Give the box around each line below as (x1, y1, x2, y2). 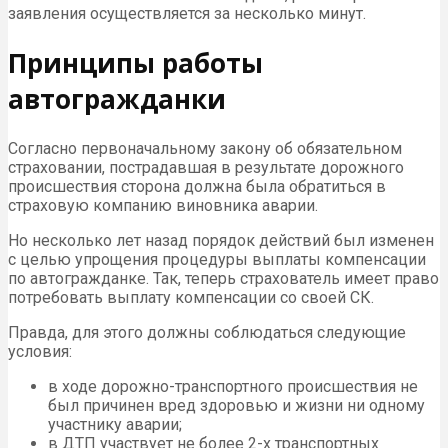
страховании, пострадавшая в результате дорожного (8, 157, 404, 177)
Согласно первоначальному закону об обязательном (8, 138, 402, 158)
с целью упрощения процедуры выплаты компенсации (8, 249, 426, 269)
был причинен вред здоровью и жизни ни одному (48, 395, 425, 415)
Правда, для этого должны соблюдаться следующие (8, 322, 406, 342)
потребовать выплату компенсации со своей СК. (8, 287, 374, 307)
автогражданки (8, 81, 226, 117)
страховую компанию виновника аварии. (8, 195, 318, 215)
